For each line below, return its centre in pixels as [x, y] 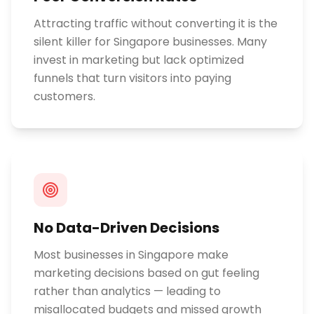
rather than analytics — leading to [127, 291]
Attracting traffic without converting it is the [156, 23]
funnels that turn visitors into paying [132, 78]
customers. [64, 96]
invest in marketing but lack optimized [139, 60]
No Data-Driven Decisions [127, 228]
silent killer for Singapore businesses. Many [150, 42]
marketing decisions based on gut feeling [146, 273]
